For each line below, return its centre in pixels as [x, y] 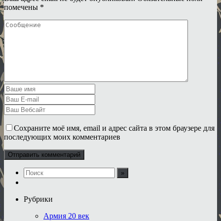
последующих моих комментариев [62, 137]
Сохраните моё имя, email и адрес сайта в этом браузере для [114, 128]
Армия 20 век [66, 216]
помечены [22, 7]
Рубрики [38, 199]
